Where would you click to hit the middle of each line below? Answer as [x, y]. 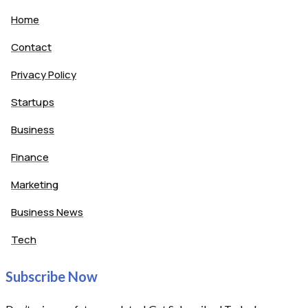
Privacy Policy [44, 74]
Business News [47, 212]
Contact [31, 47]
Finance [30, 157]
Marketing [35, 184]
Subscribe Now [52, 277]
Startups [33, 102]
